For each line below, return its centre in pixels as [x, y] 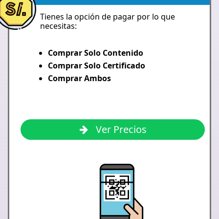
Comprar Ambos [79, 78]
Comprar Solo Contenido [96, 53]
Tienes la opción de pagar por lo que [108, 17]
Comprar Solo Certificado [97, 66]
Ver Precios [120, 129]
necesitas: [58, 26]
